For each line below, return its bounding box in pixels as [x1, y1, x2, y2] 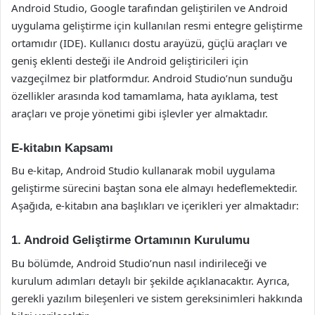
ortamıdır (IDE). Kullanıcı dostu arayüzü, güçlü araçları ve [11, 35, 287, 50]
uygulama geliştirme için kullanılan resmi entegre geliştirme [11, 18, 302, 32]
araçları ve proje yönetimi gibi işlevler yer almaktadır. [11, 105, 268, 120]
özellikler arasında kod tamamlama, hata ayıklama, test [11, 88, 278, 103]
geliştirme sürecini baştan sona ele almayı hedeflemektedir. [11, 181, 297, 195]
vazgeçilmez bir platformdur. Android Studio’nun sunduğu [11, 70, 292, 85]
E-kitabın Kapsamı [11, 141, 113, 155]
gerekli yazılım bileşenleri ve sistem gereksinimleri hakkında [11, 290, 302, 305]
